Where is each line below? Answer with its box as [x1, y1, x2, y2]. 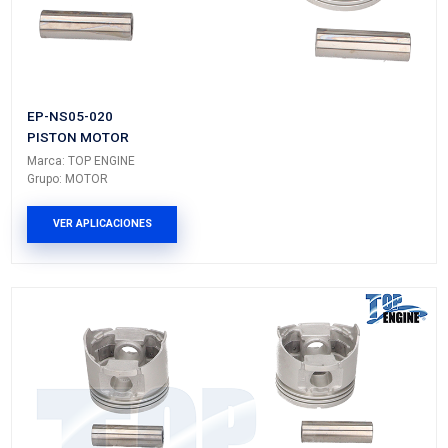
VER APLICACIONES [70, 363, 203, 381]
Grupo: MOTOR [36, 303, 145, 323]
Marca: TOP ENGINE [36, 279, 181, 299]
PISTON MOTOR [36, 246, 173, 268]
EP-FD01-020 [36, 218, 147, 240]
